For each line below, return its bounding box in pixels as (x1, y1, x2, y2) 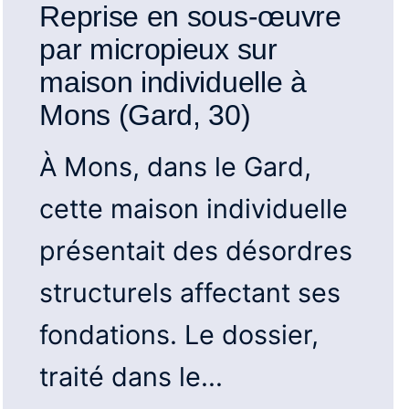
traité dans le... (39, 360, 224, 393)
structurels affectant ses (39, 276, 341, 309)
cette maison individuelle (39, 192, 349, 225)
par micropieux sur (39, 32, 278, 66)
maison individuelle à (39, 65, 307, 99)
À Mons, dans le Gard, (39, 150, 312, 183)
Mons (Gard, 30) (39, 98, 251, 131)
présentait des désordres (39, 234, 353, 267)
